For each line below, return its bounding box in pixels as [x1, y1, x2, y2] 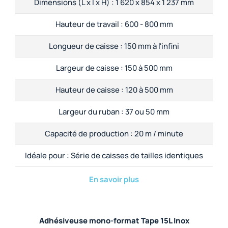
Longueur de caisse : [49, 41, 123, 52]
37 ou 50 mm [124, 106, 169, 118]
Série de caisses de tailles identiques [69, 150, 203, 161]
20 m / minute [133, 128, 183, 139]
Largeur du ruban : [59, 106, 124, 118]
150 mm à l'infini [123, 41, 179, 52]
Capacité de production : [45, 128, 133, 139]
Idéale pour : [25, 150, 69, 161]
